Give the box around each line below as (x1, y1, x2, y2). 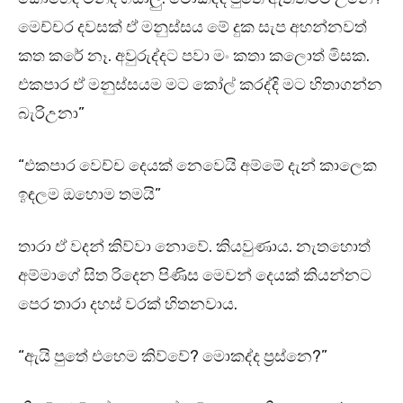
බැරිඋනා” (18, 103, 85, 124)
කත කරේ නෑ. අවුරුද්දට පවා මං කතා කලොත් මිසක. (18, 46, 370, 67)
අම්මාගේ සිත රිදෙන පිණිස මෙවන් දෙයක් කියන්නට (18, 265, 372, 286)
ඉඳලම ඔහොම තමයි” (18, 184, 161, 205)
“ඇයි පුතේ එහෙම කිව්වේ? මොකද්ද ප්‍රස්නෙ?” (18, 346, 331, 367)
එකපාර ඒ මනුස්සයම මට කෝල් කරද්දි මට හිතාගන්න (18, 75, 382, 95)
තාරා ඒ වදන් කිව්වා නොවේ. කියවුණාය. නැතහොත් (18, 237, 371, 257)
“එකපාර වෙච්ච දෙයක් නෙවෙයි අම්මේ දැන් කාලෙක (18, 156, 377, 176)
